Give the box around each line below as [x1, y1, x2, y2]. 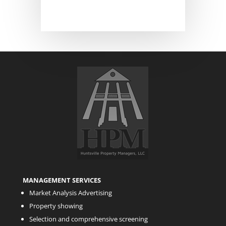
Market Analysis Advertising [29, 188, 112, 198]
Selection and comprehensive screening [29, 214, 148, 224]
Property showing [29, 201, 83, 211]
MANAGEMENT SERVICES [22, 176, 101, 185]
